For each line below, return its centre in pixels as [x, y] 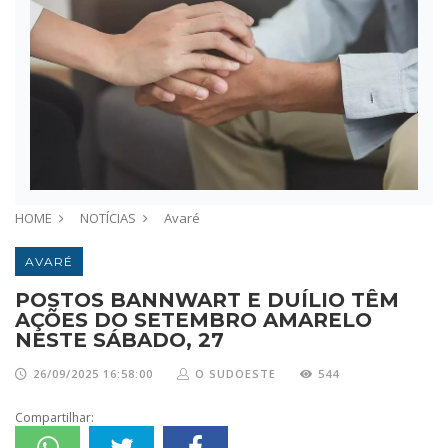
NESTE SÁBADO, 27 [119, 339]
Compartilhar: [54, 417]
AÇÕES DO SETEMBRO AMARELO [193, 319]
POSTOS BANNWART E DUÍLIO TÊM [207, 299]
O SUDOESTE [235, 373]
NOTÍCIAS [108, 217]
